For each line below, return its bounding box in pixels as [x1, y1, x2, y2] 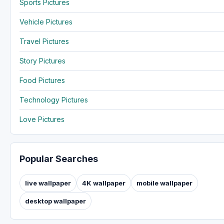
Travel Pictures [19, 36, 69, 45]
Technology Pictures [19, 95, 88, 104]
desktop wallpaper [25, 196, 86, 205]
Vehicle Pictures [19, 17, 72, 26]
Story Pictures [19, 56, 65, 65]
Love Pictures [19, 114, 64, 123]
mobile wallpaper [136, 178, 192, 187]
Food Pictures [19, 75, 65, 84]
